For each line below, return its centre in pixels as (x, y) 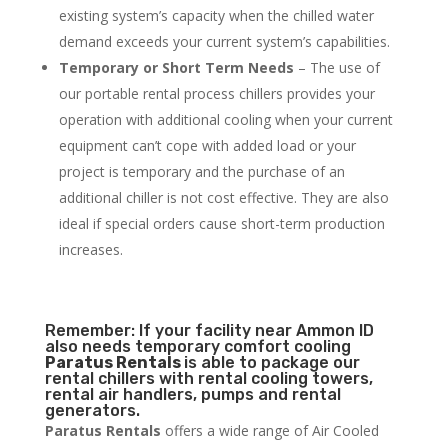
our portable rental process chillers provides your (216, 94)
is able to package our (271, 363)
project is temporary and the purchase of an (201, 172)
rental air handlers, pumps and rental (192, 395)
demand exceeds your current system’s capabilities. (224, 42)
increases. (90, 250)
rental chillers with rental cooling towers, (208, 379)
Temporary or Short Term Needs (176, 68)
